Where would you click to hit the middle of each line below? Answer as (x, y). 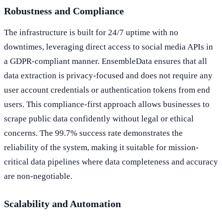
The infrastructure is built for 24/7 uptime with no (91, 33)
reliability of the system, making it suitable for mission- (101, 148)
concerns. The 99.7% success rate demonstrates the (93, 133)
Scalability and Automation (62, 204)
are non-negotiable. (38, 176)
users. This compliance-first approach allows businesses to (107, 105)
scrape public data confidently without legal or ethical (99, 119)
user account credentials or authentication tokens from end (107, 90)
